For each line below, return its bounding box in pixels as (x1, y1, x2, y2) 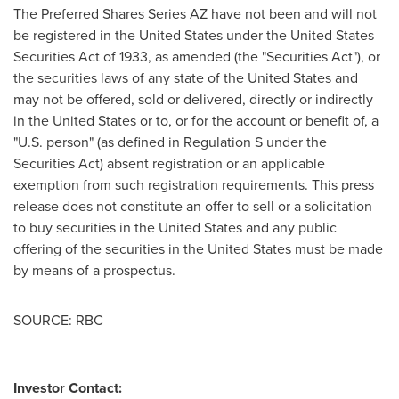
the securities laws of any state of (13, 68, 224, 88)
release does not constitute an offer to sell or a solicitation (13, 196, 372, 216)
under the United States (223, 25, 374, 45)
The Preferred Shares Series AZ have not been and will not (13, 4, 377, 24)
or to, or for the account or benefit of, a (136, 110, 379, 131)
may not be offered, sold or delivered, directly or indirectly (13, 89, 373, 110)
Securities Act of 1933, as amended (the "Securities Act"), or (13, 46, 380, 67)
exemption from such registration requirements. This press (13, 175, 374, 195)
